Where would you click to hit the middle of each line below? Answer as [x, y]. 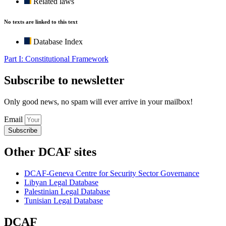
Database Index [58, 41]
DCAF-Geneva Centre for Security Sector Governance [112, 174]
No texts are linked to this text [41, 21]
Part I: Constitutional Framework [56, 59]
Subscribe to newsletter [64, 80]
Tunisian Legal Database [64, 201]
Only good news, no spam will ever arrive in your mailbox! [98, 101]
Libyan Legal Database [61, 183]
